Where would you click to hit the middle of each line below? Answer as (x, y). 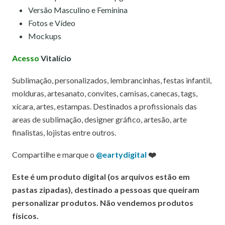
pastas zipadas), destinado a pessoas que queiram (106, 190)
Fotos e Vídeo (52, 23)
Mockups (45, 36)
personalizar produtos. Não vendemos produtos (103, 203)
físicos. (25, 216)
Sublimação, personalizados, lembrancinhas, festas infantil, (112, 80)
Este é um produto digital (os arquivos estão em (101, 177)
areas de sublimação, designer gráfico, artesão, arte (99, 119)
